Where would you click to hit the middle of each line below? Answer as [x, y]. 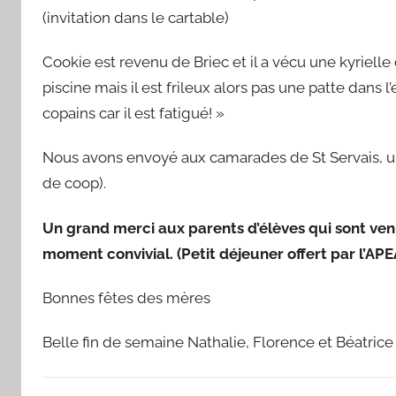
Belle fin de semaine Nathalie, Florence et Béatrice [218, 343]
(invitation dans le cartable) [136, 17]
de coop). [74, 183]
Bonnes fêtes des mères [126, 297]
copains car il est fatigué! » [133, 114]
